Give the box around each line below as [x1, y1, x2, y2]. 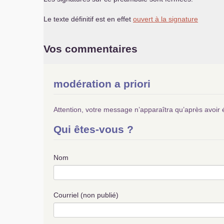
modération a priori [53, 78, 150, 89]
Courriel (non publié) [53, 191, 118, 199]
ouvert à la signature [133, 15, 198, 23]
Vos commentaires [43, 43, 137, 54]
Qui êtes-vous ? [53, 123, 133, 135]
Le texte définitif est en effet [43, 15, 133, 23]
